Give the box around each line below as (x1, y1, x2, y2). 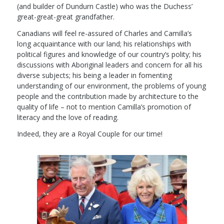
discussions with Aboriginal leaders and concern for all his (16, 60, 202, 70)
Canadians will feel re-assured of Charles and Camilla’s (16, 28, 192, 38)
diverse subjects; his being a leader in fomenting (16, 70, 172, 80)
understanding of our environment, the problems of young (16, 81, 206, 91)
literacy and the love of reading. (16, 112, 118, 122)
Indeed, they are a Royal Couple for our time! (16, 129, 162, 139)
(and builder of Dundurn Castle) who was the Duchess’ (16, 1, 192, 11)
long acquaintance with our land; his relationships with (16, 39, 191, 49)
